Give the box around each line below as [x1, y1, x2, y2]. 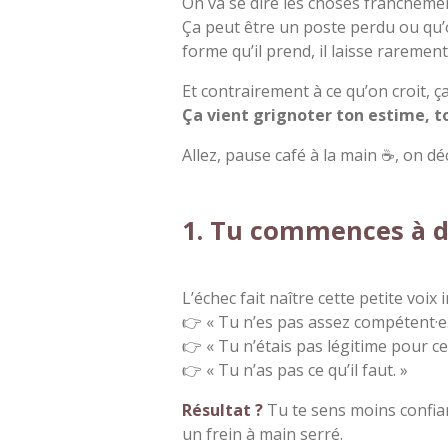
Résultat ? [182, 398, 263, 421]
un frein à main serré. [182, 422, 343, 445]
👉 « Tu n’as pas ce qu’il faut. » [182, 358, 408, 381]
